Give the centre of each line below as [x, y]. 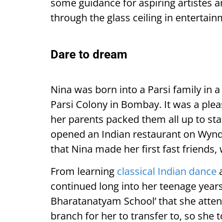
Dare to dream [89, 55]
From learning [84, 171]
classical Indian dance [167, 171]
